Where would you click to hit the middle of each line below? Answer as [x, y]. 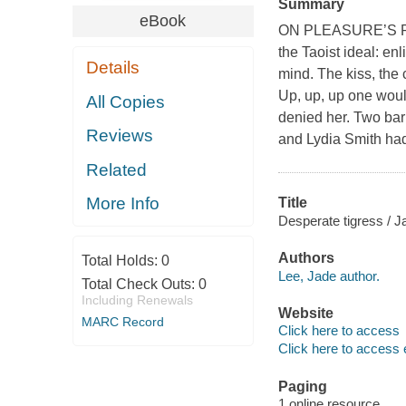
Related [117, 169]
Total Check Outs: [140, 284]
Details [113, 68]
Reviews [120, 136]
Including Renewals [137, 300]
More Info [123, 204]
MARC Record [122, 321]
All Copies [126, 101]
